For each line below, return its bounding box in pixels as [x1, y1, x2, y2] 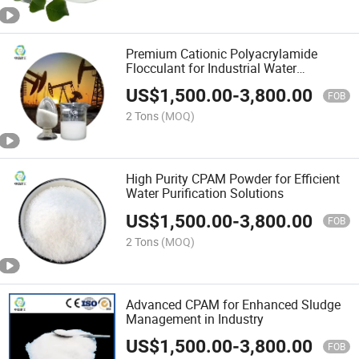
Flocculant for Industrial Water [126, 59, 297, 78]
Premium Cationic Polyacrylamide [126, 45, 318, 63]
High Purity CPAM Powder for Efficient [126, 170, 341, 188]
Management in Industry [126, 309, 264, 328]
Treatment [126, 74, 184, 92]
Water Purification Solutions [126, 184, 284, 203]
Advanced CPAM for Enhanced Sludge [126, 295, 341, 313]
